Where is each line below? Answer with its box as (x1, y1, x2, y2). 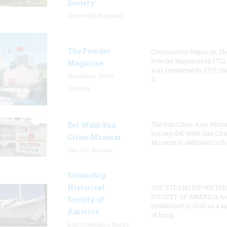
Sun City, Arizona (67, 146, 112, 154)
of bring (150, 211, 174, 219)
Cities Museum (67, 132, 121, 142)
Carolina (67, 84, 90, 92)
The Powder (67, 46, 110, 56)
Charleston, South (67, 72, 113, 80)
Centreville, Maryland (67, 12, 124, 19)
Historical (67, 182, 105, 192)
